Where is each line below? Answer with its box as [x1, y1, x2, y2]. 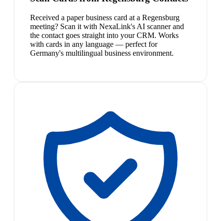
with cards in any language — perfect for [30, 40, 157, 49]
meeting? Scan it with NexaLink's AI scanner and [30, 22, 184, 31]
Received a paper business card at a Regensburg [30, 13, 180, 22]
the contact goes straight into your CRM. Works [30, 31, 179, 40]
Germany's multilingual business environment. [30, 49, 174, 58]
